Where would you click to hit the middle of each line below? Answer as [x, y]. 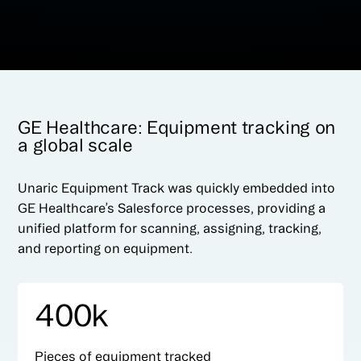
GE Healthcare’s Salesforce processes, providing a [172, 208]
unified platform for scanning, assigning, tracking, [170, 228]
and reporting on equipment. [106, 249]
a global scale [75, 145]
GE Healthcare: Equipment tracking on [176, 128]
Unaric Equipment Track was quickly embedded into [177, 188]
